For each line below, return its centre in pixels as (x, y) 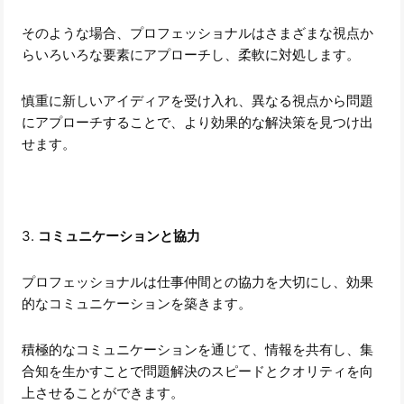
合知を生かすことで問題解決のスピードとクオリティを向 (198, 371)
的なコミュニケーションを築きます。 (137, 303)
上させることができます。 (103, 392)
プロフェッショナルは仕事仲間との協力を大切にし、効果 (198, 281)
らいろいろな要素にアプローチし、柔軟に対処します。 (191, 54)
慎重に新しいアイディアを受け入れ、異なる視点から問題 (198, 100)
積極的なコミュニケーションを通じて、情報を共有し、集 (198, 349)
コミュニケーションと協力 (119, 235)
